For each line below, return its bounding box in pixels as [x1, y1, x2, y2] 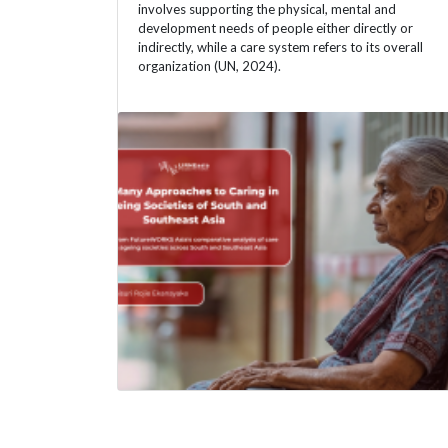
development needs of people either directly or [138, 19, 413, 36]
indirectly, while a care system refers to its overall [138, 38, 423, 55]
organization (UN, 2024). [138, 57, 281, 74]
